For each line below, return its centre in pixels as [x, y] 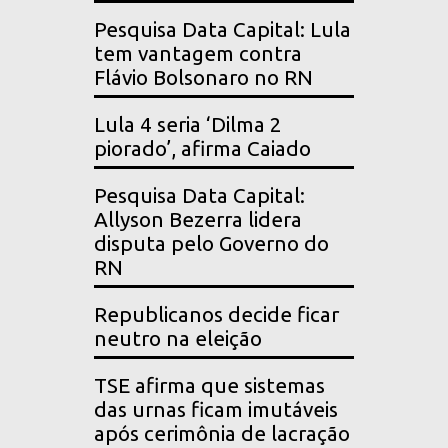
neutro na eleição [178, 339]
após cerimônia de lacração [222, 434]
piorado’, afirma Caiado [202, 149]
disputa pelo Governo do [211, 244]
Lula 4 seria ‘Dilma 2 [188, 125]
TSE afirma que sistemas [209, 386]
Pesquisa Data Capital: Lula [222, 30]
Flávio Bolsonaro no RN [203, 78]
